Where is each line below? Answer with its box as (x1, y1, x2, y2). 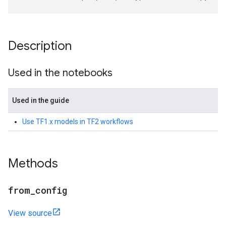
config (35, 184, 67, 196)
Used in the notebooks (8, 67, 112, 79)
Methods (8, 156, 58, 171)
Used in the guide (12, 96, 69, 104)
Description (8, 38, 72, 53)
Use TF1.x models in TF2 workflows (22, 118, 133, 126)
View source (8, 208, 52, 218)
